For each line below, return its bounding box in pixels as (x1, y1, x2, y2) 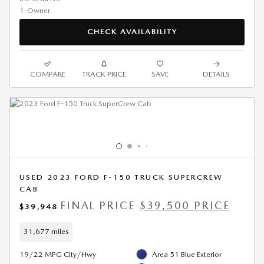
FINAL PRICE (60, 199, 136, 212)
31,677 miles (23, 227, 69, 236)
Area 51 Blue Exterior (152, 249, 222, 259)
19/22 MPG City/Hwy (19, 249, 96, 259)
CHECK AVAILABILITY (87, 27, 177, 37)
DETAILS (203, 69, 230, 78)
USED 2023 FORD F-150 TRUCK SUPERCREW (19, 172, 223, 181)
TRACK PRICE (81, 69, 126, 78)
